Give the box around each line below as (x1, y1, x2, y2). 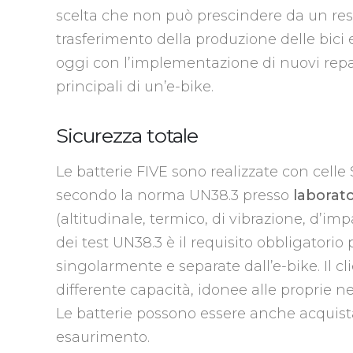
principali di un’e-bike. (55, 77, 214, 95)
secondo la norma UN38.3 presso (55, 186, 293, 204)
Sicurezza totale (55, 123, 199, 147)
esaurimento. (55, 328, 150, 346)
